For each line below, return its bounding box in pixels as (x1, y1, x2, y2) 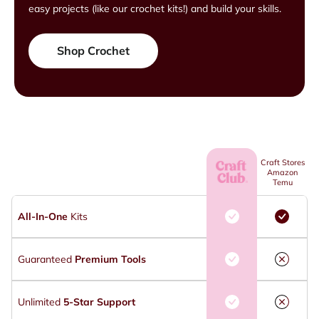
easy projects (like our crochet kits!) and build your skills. (28, 2, 281, 15)
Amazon (267, 167, 298, 177)
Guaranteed (18, 253, 75, 266)
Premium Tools (75, 253, 146, 266)
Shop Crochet (57, 43, 130, 58)
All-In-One (18, 210, 68, 223)
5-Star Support (63, 296, 135, 308)
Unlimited (18, 296, 63, 308)
